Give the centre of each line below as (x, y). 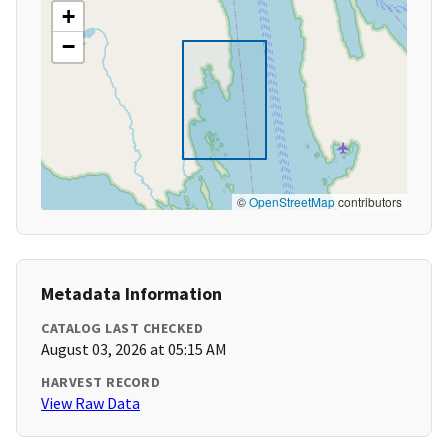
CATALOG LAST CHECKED (122, 328)
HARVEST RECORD (100, 382)
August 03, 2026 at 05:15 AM (134, 349)
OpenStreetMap (292, 202)
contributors (368, 202)
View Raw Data (90, 403)
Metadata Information (131, 294)
